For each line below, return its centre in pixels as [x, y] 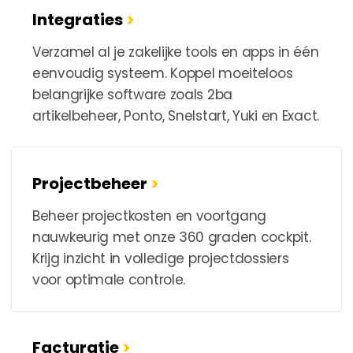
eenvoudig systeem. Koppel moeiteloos [163, 74]
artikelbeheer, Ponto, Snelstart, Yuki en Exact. [176, 116]
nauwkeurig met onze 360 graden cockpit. [172, 238]
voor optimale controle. [109, 280]
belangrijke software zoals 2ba [132, 95]
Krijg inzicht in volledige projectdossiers [161, 259]
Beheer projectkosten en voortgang [150, 216]
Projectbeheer [91, 184]
